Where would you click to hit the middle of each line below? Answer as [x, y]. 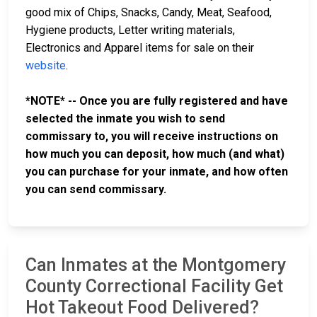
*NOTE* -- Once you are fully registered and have [157, 101]
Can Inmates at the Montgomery [156, 265]
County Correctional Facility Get [154, 287]
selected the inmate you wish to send [125, 119]
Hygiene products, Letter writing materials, [130, 30]
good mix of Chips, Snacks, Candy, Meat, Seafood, [149, 13]
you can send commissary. [96, 190]
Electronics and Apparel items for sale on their [140, 48]
